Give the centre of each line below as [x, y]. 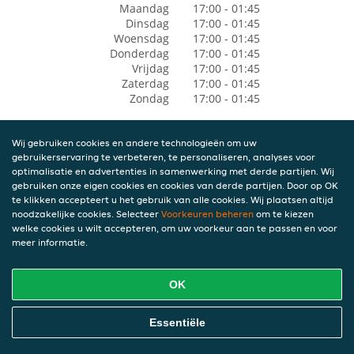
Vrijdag [150, 68]
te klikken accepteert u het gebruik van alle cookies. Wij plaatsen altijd [173, 200]
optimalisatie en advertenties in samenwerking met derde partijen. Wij [173, 171]
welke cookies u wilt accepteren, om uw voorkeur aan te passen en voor [175, 228]
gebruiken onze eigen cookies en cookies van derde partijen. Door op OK [175, 185]
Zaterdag [145, 83]
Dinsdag [147, 23]
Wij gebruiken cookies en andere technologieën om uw [134, 143]
